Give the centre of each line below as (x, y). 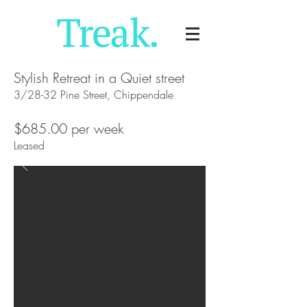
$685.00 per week (69, 128)
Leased (29, 145)
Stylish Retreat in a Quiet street (99, 78)
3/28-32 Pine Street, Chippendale (94, 95)
